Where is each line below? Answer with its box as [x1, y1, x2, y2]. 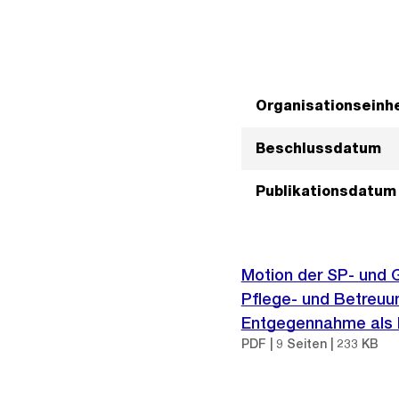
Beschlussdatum [255, 140, 381, 157]
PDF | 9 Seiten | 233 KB [240, 337, 379, 351]
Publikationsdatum [255, 183, 396, 199]
